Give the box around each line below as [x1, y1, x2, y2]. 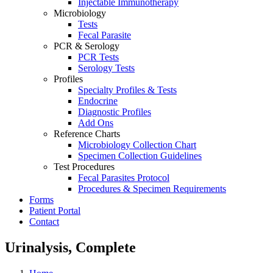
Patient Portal [29, 205, 80, 216]
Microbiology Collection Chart [78, 140, 196, 150]
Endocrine [78, 96, 118, 106]
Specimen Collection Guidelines [78, 151, 202, 161]
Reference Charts [54, 129, 120, 139]
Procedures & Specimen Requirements [78, 183, 226, 194]
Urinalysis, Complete [5, 239, 136, 255]
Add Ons [78, 118, 113, 128]
